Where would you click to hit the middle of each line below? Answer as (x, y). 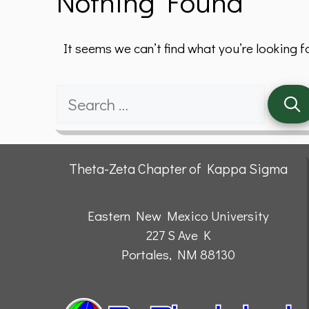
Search (75, 93)
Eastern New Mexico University (179, 215)
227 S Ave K (178, 235)
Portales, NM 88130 (179, 254)
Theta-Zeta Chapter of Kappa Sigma (179, 168)
